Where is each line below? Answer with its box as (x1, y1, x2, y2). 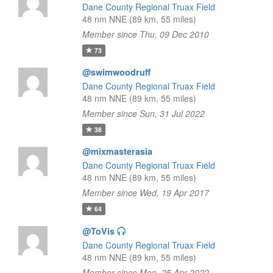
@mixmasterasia (82, 145, 152, 157)
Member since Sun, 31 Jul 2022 (82, 107, 205, 119)
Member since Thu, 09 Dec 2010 (82, 28, 209, 40)
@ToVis (82, 225, 115, 237)
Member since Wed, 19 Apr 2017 (82, 186, 209, 199)
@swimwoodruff (82, 66, 151, 78)
